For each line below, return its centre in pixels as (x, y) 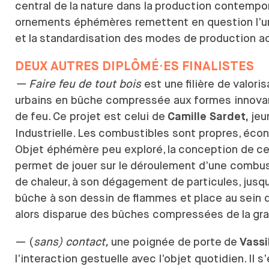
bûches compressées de (176, 214)
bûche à (35, 198)
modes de (171, 38)
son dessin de (94, 198)
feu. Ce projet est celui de (98, 116)
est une (164, 84)
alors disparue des (62, 214)
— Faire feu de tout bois (80, 84)
